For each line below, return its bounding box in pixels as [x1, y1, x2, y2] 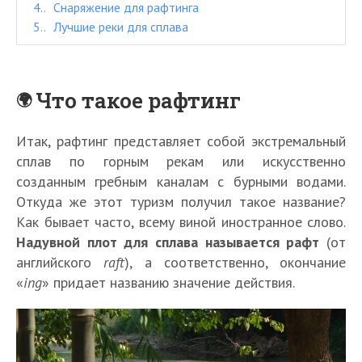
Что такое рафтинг [36, 86, 242, 115]
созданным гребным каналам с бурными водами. [16, 172, 346, 192]
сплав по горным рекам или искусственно [16, 152, 346, 171]
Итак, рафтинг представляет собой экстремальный [16, 132, 346, 151]
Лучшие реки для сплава [50, 19, 188, 36]
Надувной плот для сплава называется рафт [16, 233, 320, 252]
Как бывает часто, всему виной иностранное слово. [16, 213, 346, 232]
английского [16, 253, 104, 272]
